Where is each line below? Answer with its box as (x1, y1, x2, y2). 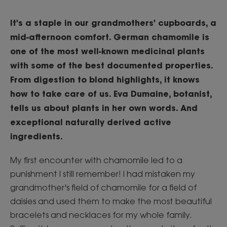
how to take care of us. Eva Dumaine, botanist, (10, 88, 212, 99)
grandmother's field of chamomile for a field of (10, 182, 197, 193)
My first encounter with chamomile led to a (10, 155, 182, 165)
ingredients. (10, 131, 63, 141)
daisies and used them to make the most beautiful (10, 196, 212, 206)
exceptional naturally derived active (10, 117, 171, 127)
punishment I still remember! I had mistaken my (10, 169, 195, 179)
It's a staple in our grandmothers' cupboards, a (10, 17, 216, 28)
